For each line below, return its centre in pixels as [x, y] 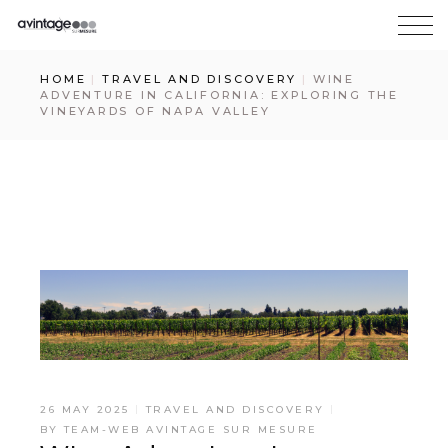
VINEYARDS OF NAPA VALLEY [155, 111]
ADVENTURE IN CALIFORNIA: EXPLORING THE [219, 95]
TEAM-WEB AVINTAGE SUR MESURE [190, 429]
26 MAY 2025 [85, 409]
